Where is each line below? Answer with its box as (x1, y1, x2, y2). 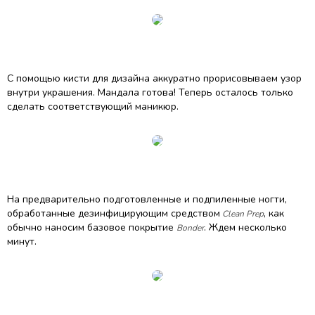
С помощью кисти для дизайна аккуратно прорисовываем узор (7, 72, 302, 85)
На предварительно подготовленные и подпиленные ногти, (7, 193, 287, 206)
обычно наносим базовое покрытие (7, 221, 176, 234)
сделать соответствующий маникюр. (7, 100, 179, 113)
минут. (7, 235, 37, 248)
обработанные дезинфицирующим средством (7, 207, 220, 220)
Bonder (176, 222, 204, 233)
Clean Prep (220, 208, 264, 219)
